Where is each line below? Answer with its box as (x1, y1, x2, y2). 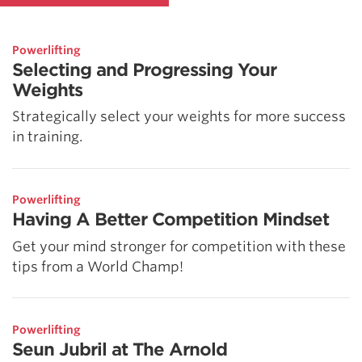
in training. (12, 128, 82, 145)
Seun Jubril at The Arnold (12, 339, 227, 360)
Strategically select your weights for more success (12, 108, 346, 125)
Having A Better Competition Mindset (12, 209, 329, 230)
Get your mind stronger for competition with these (12, 238, 346, 255)
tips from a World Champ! (12, 258, 183, 275)
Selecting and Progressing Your (12, 59, 276, 80)
